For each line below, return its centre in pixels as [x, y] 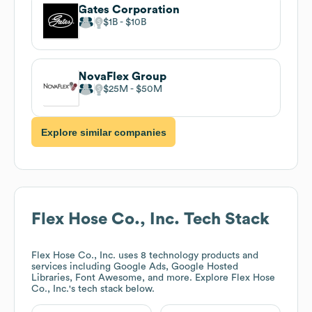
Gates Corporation [129, 9]
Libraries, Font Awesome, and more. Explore [131, 278]
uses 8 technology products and [187, 256]
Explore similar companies [103, 132]
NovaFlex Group [122, 76]
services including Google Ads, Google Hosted [135, 267]
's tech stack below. [112, 289]
